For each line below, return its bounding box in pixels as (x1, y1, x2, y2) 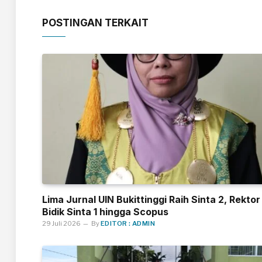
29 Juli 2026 (42, 219, 81, 228)
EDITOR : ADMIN (101, 219, 156, 228)
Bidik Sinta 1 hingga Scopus (42, 206, 168, 218)
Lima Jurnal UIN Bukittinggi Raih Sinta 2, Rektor (42, 194, 260, 206)
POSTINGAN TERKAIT (42, 16, 149, 29)
